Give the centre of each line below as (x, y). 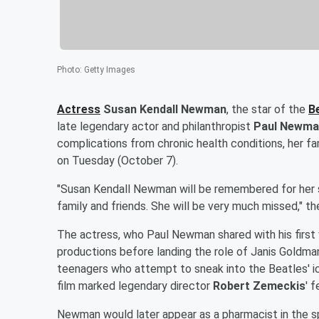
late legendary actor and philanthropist (155, 126)
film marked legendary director (135, 286)
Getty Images (110, 69)
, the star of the (267, 109)
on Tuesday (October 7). (117, 160)
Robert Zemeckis (259, 286)
